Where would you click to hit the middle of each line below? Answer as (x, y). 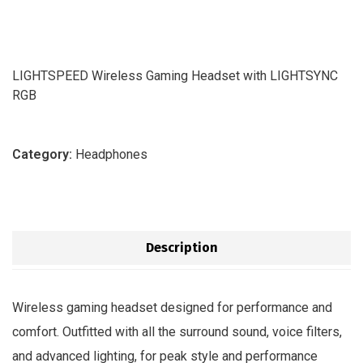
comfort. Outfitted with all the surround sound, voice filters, (177, 331)
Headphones (111, 154)
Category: (44, 154)
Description (181, 247)
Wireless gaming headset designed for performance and (172, 307)
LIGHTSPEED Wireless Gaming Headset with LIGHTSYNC (175, 75)
